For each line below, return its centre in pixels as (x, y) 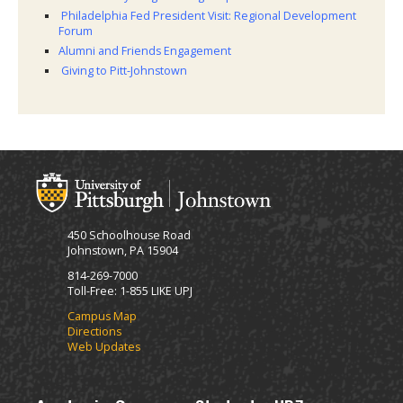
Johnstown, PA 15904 (123, 251)
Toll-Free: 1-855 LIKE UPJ (130, 291)
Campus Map (102, 316)
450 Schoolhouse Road (129, 235)
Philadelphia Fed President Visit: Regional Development (207, 16)
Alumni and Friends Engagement (145, 51)
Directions (94, 331)
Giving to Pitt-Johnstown (123, 71)
